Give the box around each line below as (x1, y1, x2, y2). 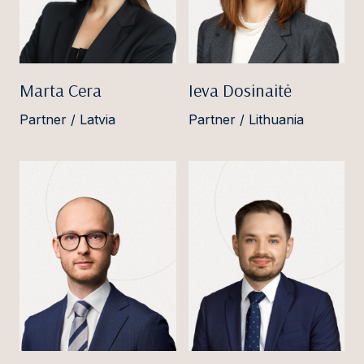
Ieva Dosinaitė (188, 78, 292, 102)
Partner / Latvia (19, 110, 115, 128)
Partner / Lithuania (188, 110, 304, 128)
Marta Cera (19, 78, 102, 102)
